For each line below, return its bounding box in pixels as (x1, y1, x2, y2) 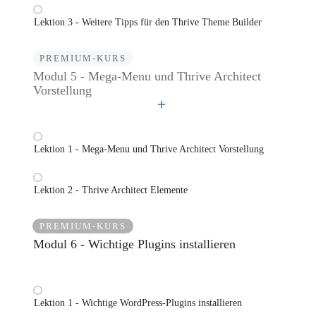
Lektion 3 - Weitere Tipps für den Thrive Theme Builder (34, 17, 262, 28)
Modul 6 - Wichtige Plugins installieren (33, 237, 236, 252)
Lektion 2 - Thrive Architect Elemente (34, 185, 188, 196)
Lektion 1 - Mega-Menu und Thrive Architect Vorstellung (34, 144, 264, 155)
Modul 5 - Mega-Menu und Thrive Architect (33, 69, 261, 84)
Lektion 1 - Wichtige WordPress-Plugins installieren (34, 298, 242, 309)
